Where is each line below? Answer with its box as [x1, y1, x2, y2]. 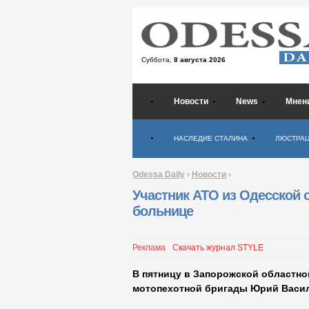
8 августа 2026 [174, 56, 226, 63]
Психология [174, 119, 223, 128]
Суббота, [141, 56, 174, 63]
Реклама [132, 243, 166, 253]
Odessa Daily [132, 170, 185, 179]
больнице [132, 203, 193, 219]
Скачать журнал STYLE [172, 243, 263, 253]
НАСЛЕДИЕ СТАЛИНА [174, 134, 248, 142]
